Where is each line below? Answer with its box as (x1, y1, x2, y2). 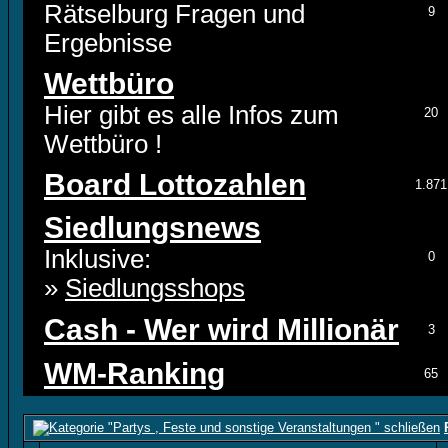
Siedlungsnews (44, 211, 261, 244)
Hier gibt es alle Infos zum (44, 101, 339, 129)
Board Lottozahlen (44, 168, 306, 201)
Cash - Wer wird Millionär (44, 313, 399, 346)
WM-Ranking (44, 357, 225, 390)
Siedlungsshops (65, 274, 245, 302)
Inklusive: (44, 245, 151, 273)
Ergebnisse (44, 29, 172, 57)
